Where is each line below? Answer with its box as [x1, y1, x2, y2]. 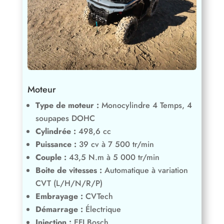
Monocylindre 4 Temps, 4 [101, 99, 192, 111]
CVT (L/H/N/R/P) [35, 177, 102, 189]
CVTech [85, 190, 113, 202]
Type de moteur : [35, 99, 99, 111]
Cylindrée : [35, 125, 76, 137]
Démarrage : [35, 203, 83, 215]
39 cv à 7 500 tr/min [78, 138, 154, 150]
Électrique [85, 203, 121, 215]
